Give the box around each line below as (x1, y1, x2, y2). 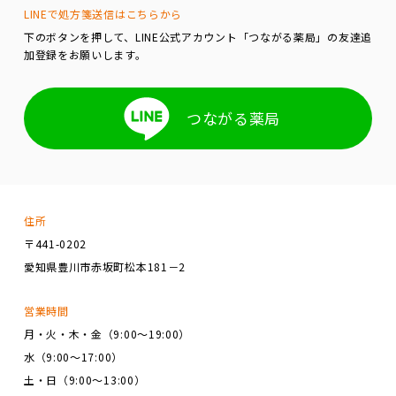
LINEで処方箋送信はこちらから (23, 5, 183, 21)
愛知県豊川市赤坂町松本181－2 (23, 258, 187, 274)
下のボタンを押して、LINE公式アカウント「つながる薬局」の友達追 (23, 28, 372, 44)
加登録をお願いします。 (23, 46, 147, 62)
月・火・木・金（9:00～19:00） (23, 325, 191, 341)
